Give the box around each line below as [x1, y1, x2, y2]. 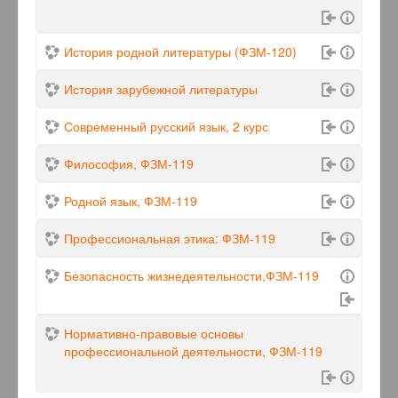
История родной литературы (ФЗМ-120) [64, 43, 297, 61]
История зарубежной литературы [64, 80, 258, 99]
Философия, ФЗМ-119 [64, 155, 194, 173]
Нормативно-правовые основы [64, 324, 243, 343]
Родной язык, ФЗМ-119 [64, 192, 197, 211]
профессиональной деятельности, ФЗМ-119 [64, 342, 322, 361]
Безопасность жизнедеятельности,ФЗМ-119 [64, 267, 319, 285]
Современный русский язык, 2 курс [199, 117, 268, 136]
